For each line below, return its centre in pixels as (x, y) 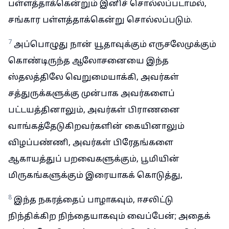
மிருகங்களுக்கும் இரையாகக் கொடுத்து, (95, 176)
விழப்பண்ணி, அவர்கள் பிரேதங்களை (91, 143)
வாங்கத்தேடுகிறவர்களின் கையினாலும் (96, 127)
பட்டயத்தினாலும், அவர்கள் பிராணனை (94, 110)
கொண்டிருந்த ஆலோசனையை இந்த (88, 61)
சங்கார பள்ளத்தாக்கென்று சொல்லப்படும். (100, 20)
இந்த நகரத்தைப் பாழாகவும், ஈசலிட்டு (94, 200)
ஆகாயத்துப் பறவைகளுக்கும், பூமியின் (94, 159)
